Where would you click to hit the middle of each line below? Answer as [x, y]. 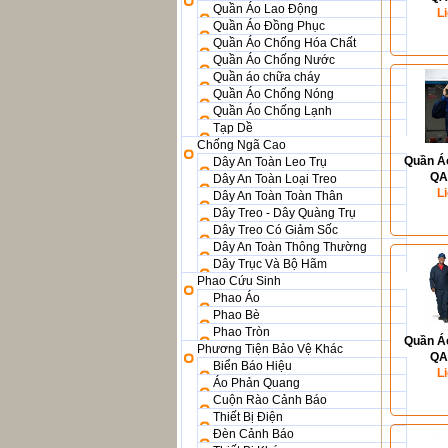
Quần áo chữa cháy [266, 77]
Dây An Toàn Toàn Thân [278, 196]
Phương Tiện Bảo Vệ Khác [270, 349]
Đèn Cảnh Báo [253, 434]
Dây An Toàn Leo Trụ [270, 162]
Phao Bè [236, 315]
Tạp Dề [233, 128]
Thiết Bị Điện [248, 417]
